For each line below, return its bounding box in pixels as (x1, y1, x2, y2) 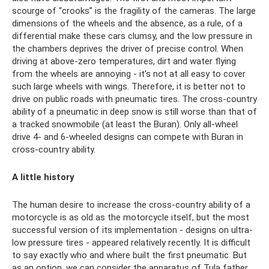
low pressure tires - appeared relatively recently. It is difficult (12, 237, 250, 248)
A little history (12, 171, 74, 183)
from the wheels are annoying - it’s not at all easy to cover (12, 68, 246, 79)
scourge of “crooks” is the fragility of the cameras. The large (12, 5, 256, 16)
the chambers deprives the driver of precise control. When (12, 43, 243, 54)
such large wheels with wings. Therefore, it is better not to (12, 80, 246, 92)
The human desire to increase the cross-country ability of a (12, 199, 250, 210)
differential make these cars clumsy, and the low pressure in (12, 30, 252, 41)
